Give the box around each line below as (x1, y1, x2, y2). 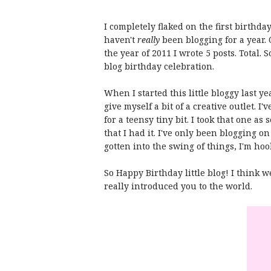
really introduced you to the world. (104, 180, 252, 192)
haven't (104, 34, 137, 45)
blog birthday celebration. (104, 60, 214, 72)
